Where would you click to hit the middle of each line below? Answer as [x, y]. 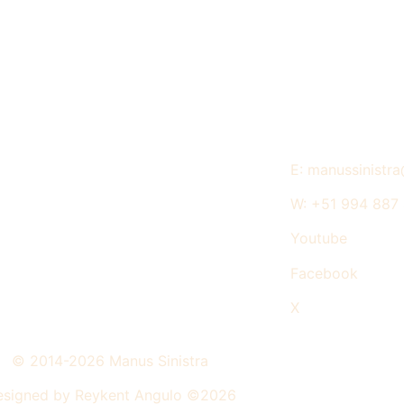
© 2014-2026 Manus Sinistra [110, 360]
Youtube [318, 239]
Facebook [324, 273]
